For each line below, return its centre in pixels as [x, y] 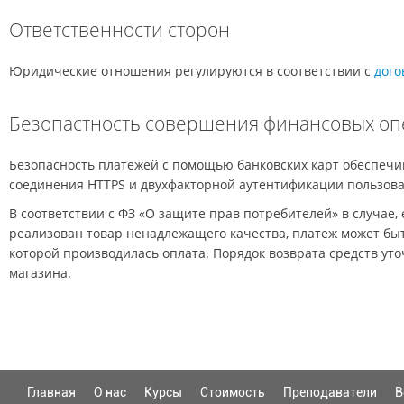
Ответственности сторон [119, 30]
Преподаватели [330, 392]
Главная [51, 392]
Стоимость [233, 392]
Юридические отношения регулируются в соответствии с [192, 71]
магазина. [40, 273]
